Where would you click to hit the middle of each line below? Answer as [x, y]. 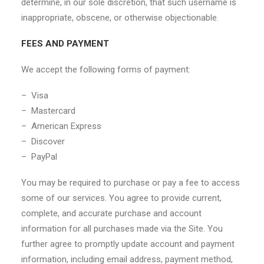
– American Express [61, 126]
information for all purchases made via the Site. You [122, 229]
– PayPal [39, 157]
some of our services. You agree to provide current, [121, 198]
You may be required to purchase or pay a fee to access [131, 183]
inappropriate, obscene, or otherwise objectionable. [120, 18]
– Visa [35, 95]
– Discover [43, 141]
